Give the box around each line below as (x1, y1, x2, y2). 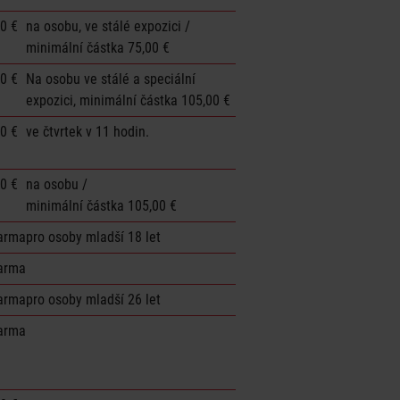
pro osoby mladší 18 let (26, 228, 161, 246)
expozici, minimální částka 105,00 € (26, 91, 230, 109)
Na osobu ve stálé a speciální (26, 70, 196, 87)
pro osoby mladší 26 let (26, 290, 161, 308)
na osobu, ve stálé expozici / (26, 17, 190, 35)
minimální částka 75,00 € (26, 38, 170, 56)
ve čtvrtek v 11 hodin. (26, 122, 149, 140)
